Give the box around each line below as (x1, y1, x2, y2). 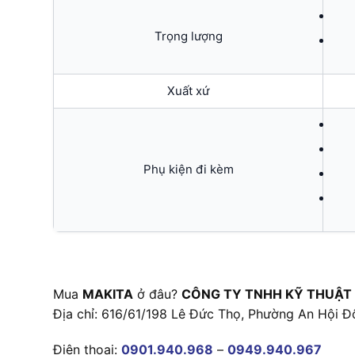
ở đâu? (133, 285, 181, 302)
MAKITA (82, 285, 133, 302)
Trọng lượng (154, 28, 223, 44)
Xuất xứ (167, 82, 209, 98)
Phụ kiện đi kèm (143, 161, 234, 177)
